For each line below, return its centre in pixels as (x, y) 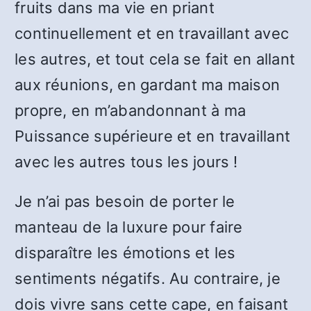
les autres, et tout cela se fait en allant (155, 59)
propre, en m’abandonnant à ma (131, 110)
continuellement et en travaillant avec (152, 33)
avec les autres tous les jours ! (126, 162)
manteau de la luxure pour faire (129, 227)
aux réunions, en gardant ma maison (148, 85)
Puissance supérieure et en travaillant (153, 136)
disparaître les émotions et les (125, 253)
